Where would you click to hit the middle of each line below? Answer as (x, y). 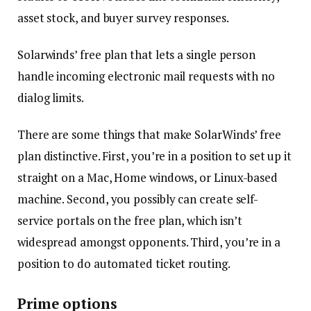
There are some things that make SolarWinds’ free (149, 135)
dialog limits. (52, 98)
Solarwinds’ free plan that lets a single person (137, 55)
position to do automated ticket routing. (124, 264)
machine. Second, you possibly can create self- (138, 199)
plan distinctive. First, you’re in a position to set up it (155, 156)
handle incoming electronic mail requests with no (146, 76)
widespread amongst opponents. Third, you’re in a (149, 242)
